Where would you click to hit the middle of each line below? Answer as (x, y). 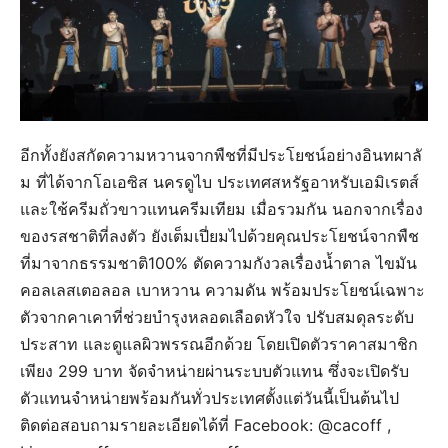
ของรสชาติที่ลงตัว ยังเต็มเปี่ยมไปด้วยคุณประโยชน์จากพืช (219, 235)
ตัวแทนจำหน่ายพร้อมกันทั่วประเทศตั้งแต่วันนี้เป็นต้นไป (209, 397)
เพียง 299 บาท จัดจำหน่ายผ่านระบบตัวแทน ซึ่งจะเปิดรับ (214, 370)
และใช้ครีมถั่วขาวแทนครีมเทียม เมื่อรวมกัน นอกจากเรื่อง (221, 208)
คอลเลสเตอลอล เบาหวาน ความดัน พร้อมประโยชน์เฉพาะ (222, 289)
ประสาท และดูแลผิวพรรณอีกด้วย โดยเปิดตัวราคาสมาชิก (219, 343)
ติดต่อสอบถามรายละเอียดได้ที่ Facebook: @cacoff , (205, 424)
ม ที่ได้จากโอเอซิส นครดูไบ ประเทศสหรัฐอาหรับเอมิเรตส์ (219, 181)
